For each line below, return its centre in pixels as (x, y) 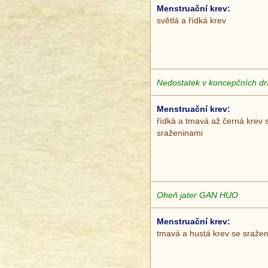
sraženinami (180, 133)
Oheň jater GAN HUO (197, 195)
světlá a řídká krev (191, 21)
